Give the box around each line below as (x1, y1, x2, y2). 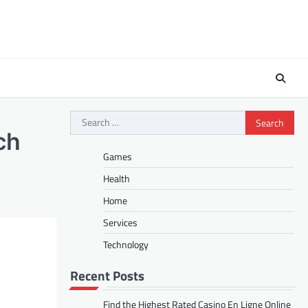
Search (69, 110, 102, 127)
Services (103, 215, 137, 230)
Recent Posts (70, 265, 144, 286)
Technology (103, 237, 148, 252)
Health (103, 171, 130, 186)
